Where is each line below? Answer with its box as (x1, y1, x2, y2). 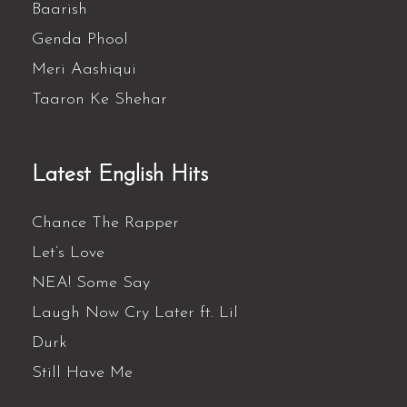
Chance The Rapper (32, 213, 180, 232)
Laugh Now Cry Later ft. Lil (32, 303, 239, 322)
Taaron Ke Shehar (32, 91, 168, 109)
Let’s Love (32, 243, 105, 262)
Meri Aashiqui (32, 61, 137, 79)
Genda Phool (32, 31, 129, 49)
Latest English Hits (32, 163, 209, 186)
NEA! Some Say (32, 273, 151, 292)
